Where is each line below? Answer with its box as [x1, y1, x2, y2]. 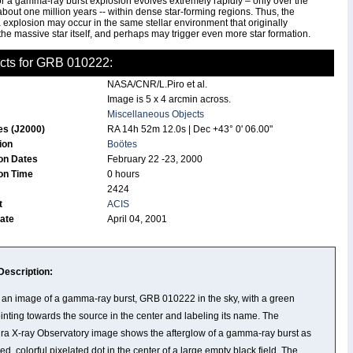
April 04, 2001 [107, 214, 167, 225]
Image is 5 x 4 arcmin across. [107, 94, 231, 105]
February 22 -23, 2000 [107, 154, 203, 165]
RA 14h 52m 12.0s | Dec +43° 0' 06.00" [107, 124, 273, 135]
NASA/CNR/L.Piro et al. [107, 79, 207, 90]
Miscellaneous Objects [107, 109, 204, 120]
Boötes [107, 139, 137, 150]
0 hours [107, 169, 139, 180]
